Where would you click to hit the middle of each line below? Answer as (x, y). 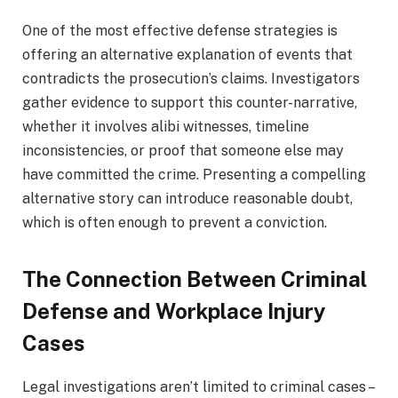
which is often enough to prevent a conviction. (175, 222)
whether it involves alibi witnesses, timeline (166, 126)
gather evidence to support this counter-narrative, (190, 102)
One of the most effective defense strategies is (180, 30)
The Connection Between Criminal (195, 279)
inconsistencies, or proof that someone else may (183, 150)
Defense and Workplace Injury (174, 310)
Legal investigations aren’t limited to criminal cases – (198, 386)
